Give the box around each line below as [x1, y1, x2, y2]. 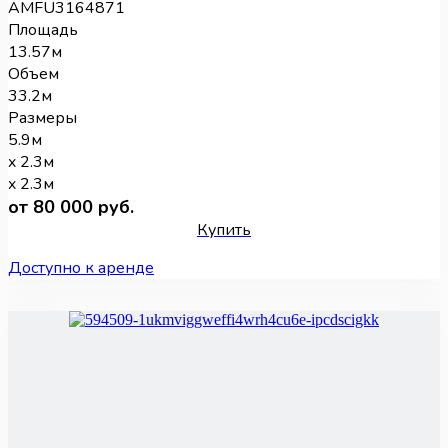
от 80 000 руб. [8, 195, 134, 220]
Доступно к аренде [8, 257, 154, 280]
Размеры [8, 107, 77, 130]
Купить [197, 219, 251, 242]
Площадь [8, 19, 78, 42]
